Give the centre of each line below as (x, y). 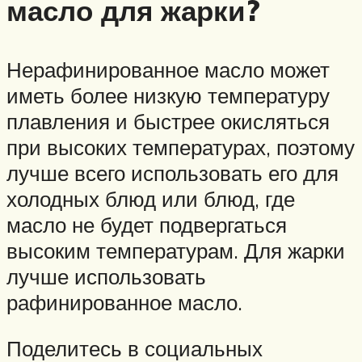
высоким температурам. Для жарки (176, 250)
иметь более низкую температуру (168, 95)
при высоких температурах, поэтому (181, 147)
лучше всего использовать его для (173, 173)
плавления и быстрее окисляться (168, 121)
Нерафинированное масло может (168, 69)
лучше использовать (106, 276)
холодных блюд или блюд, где (151, 198)
